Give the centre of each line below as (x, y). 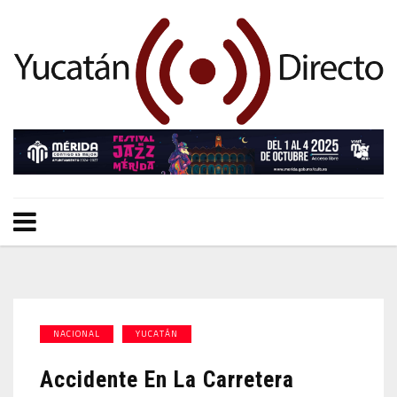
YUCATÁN (157, 334)
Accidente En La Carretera (167, 379)
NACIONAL (77, 334)
